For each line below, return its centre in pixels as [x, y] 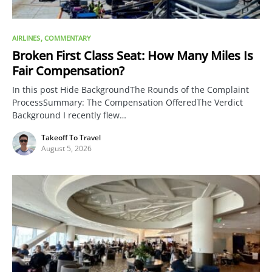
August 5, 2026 [66, 148]
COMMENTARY [67, 38]
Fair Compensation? [68, 70]
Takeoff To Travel [71, 137]
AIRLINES [26, 38]
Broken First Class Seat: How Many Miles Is [133, 55]
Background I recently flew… [69, 115]
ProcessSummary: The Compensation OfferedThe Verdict [127, 102]
